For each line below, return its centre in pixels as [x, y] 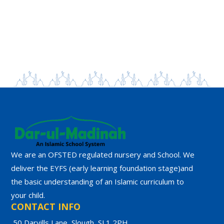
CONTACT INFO [46, 207]
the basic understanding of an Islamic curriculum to [98, 182]
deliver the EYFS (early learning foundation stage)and [102, 168]
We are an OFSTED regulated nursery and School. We [103, 155]
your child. [28, 195]
